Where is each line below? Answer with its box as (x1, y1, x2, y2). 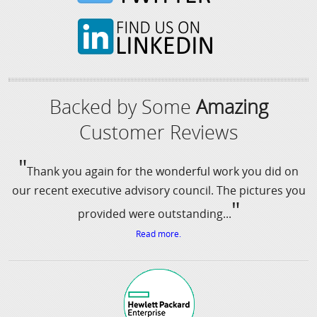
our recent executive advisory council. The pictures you (11, 183, 306, 199)
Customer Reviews (79, 119, 238, 146)
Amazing (195, 93, 268, 120)
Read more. (136, 228, 181, 241)
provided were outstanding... (77, 206, 231, 222)
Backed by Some (49, 93, 196, 120)
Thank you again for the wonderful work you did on (27, 163, 299, 180)
